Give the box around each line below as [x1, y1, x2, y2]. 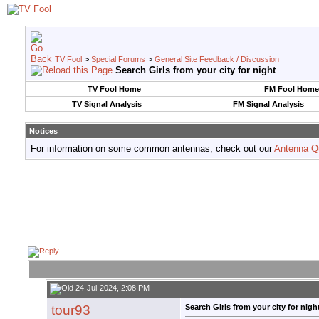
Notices [29, 127, 58, 135]
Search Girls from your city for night [115, 65, 276, 75]
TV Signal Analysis [71, 100, 142, 108]
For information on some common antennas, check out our [31, 143, 274, 154]
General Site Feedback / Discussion [155, 55, 279, 63]
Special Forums [91, 55, 145, 63]
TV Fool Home [87, 85, 141, 93]
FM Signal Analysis [232, 100, 304, 108]
